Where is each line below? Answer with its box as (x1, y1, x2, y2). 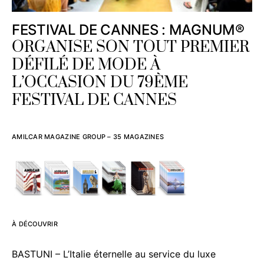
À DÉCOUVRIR (12, 219, 58, 228)
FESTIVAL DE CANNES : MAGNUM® (12, 21, 245, 38)
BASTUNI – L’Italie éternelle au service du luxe (12, 247, 216, 260)
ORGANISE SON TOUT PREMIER (12, 37, 249, 57)
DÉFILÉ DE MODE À (12, 55, 160, 75)
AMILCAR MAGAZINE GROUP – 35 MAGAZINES (12, 132, 164, 141)
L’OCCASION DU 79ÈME (12, 72, 188, 93)
